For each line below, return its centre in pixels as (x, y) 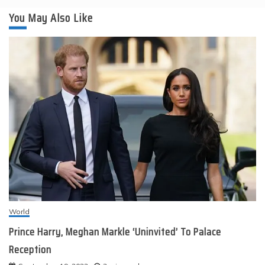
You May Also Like (51, 17)
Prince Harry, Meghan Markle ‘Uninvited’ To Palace (115, 232)
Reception (30, 249)
